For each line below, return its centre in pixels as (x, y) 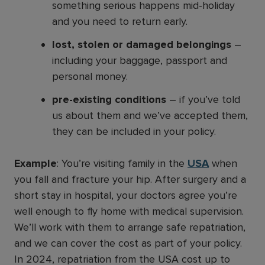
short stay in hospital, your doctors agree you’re (126, 195)
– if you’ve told (203, 99)
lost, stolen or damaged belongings (142, 44)
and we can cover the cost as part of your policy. (128, 243)
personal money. (90, 76)
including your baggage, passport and (140, 60)
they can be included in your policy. (134, 131)
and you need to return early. (120, 21)
